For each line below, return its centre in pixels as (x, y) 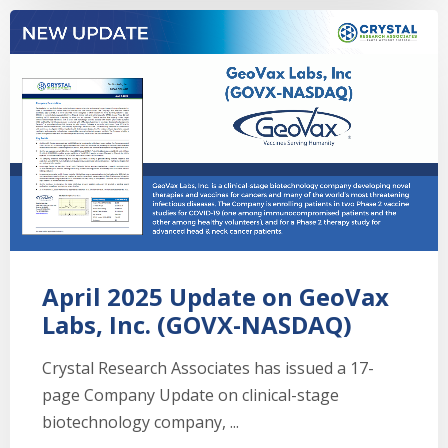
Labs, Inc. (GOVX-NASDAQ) (197, 324)
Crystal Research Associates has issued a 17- (208, 367)
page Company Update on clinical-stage (190, 394)
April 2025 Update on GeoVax (215, 296)
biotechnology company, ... (140, 421)
